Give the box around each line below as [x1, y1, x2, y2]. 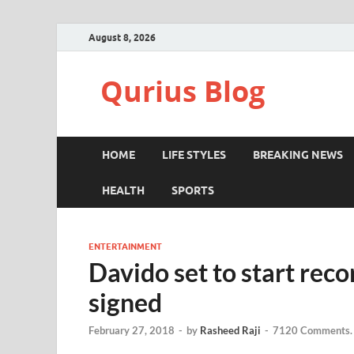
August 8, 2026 [88, 31, 156, 43]
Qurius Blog [100, 72, 265, 111]
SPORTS [171, 183, 214, 197]
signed [88, 287, 162, 318]
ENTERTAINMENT [88, 241, 162, 252]
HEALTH [102, 183, 145, 197]
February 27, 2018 [88, 324, 175, 337]
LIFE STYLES [162, 148, 226, 161]
